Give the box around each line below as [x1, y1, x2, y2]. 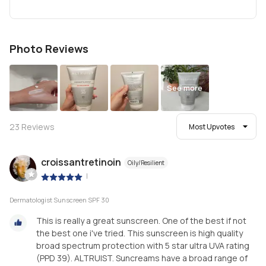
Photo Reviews [9, 42, 88, 56]
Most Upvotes [189, 121, 235, 132]
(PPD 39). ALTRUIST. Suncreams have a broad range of [36, 252, 248, 264]
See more [167, 83, 203, 93]
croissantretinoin [41, 156, 121, 169]
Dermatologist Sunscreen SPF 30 [9, 195, 109, 204]
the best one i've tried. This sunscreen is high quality [36, 227, 243, 239]
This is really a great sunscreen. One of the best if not [36, 214, 246, 226]
